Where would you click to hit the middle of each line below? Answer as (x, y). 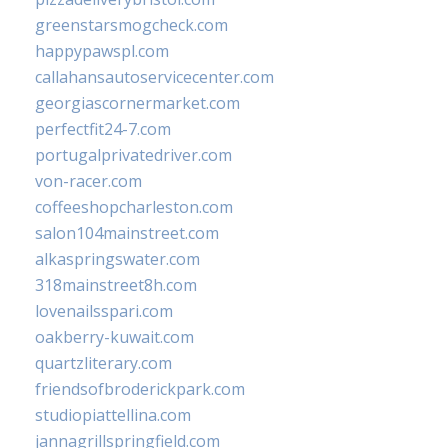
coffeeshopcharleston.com (134, 207)
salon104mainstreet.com (127, 233)
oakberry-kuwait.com (114, 337)
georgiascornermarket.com (137, 103)
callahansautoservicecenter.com (154, 77)
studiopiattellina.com (113, 415)
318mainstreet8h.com (116, 285)
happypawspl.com (102, 51)
